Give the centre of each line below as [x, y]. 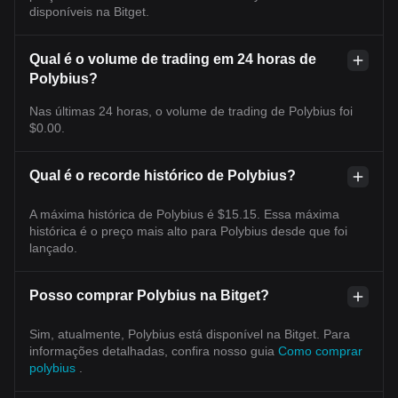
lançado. [53, 247]
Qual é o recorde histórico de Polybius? [163, 175]
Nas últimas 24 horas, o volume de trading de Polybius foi [191, 111]
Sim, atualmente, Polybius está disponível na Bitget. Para [190, 334]
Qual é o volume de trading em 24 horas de [173, 59]
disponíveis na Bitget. [89, 11]
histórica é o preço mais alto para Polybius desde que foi [188, 231]
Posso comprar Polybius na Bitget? [149, 295]
